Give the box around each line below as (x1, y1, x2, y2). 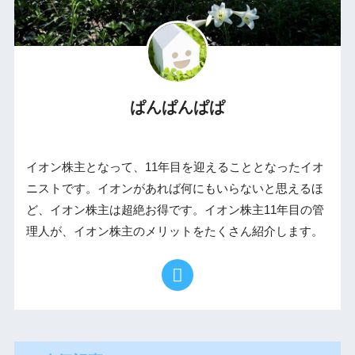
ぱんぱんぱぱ (130, 97, 225, 117)
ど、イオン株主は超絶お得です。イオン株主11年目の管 (25, 204, 324, 216)
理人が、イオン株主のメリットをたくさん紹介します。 (25, 225, 323, 238)
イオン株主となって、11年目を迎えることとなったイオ (25, 161, 324, 174)
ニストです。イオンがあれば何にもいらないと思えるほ (25, 182, 323, 195)
